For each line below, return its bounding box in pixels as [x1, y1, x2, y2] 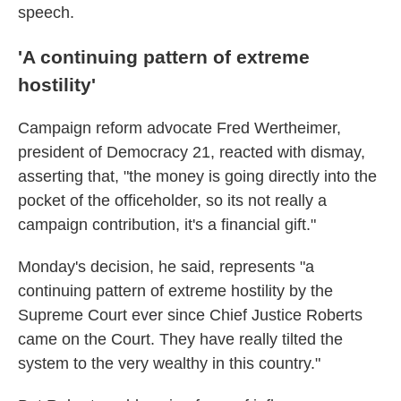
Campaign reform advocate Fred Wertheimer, [18, 118, 341, 137]
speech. [18, 3, 74, 21]
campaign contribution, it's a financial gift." [18, 215, 316, 234]
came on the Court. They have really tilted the [18, 329, 343, 348]
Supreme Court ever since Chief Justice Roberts [18, 305, 363, 324]
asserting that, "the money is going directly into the [18, 166, 377, 185]
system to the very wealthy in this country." [18, 354, 320, 372]
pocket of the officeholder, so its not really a [18, 191, 327, 209]
